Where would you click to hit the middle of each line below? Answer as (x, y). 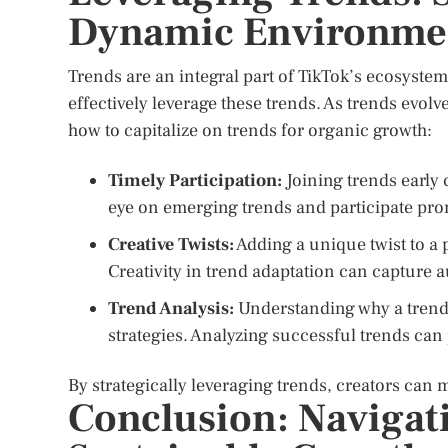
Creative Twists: (171, 244)
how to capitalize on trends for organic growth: (250, 130)
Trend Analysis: (171, 308)
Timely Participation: (195, 180)
